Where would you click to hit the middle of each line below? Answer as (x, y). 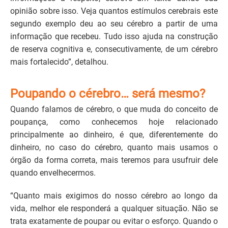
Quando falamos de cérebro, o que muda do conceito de (114, 109)
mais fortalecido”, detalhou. (59, 62)
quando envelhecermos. (53, 173)
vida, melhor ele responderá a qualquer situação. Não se (114, 208)
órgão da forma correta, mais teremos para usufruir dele (114, 160)
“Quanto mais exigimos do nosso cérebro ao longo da (114, 195)
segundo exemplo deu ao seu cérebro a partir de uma (114, 24)
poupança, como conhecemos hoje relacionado (114, 122)
